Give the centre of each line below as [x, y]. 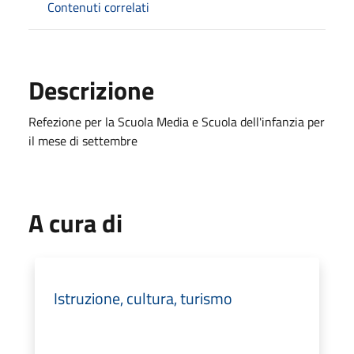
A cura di [75, 222]
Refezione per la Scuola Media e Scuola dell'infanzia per [177, 121]
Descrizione [91, 90]
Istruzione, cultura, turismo [143, 298]
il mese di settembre [83, 140]
